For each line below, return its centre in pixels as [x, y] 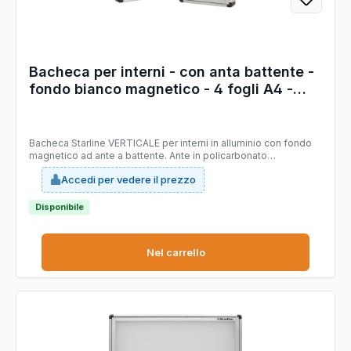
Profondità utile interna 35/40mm [105, 181]
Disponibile [60, 206]
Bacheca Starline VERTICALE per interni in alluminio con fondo [170, 143]
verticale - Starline [94, 107]
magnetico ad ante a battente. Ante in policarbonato [148, 156]
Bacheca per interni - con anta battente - [172, 72]
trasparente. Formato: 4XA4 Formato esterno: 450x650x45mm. [174, 168]
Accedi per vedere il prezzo [128, 179]
